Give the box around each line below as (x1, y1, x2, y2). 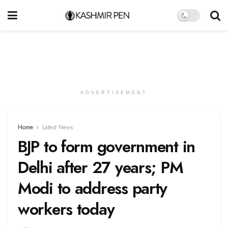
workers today (18, 197, 115, 221)
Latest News (42, 123, 73, 132)
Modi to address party (18, 177, 167, 200)
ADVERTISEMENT (80, 90, 148, 95)
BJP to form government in (18, 135, 195, 158)
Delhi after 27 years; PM (18, 156, 183, 179)
